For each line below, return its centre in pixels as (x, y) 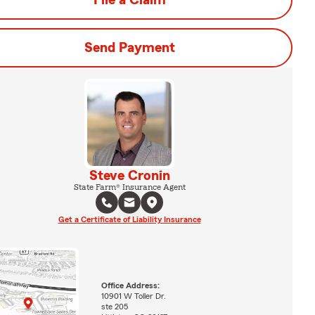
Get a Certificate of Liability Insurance (129, 219)
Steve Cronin (129, 176)
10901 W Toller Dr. (133, 296)
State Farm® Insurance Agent (129, 187)
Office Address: (130, 286)
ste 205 (114, 307)
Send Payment (129, 48)
